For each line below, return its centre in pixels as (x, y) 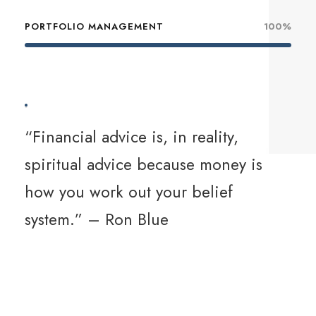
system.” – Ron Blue (97, 220)
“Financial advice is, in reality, (132, 137)
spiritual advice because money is (144, 165)
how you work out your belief (129, 192)
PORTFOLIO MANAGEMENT (94, 27)
